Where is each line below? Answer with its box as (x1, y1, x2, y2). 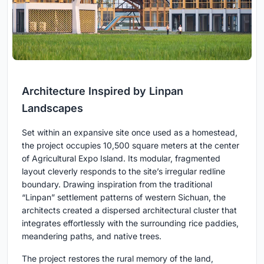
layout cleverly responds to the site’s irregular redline (22, 166, 225, 177)
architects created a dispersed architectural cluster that (22, 205, 237, 216)
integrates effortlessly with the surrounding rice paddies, (22, 218, 239, 229)
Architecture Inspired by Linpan (22, 85, 183, 98)
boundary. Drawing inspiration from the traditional (22, 179, 212, 190)
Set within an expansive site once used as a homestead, (22, 127, 237, 138)
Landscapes (22, 102, 83, 115)
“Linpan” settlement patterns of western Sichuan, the (22, 192, 226, 203)
